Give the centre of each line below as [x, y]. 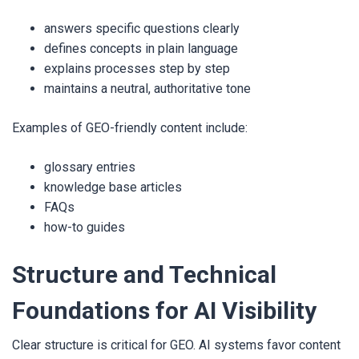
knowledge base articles [113, 187]
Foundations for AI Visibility [164, 311]
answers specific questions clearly [142, 28]
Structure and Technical [144, 274]
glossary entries [90, 167]
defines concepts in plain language [141, 48]
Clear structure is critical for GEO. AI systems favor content [176, 345]
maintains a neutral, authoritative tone [147, 89]
